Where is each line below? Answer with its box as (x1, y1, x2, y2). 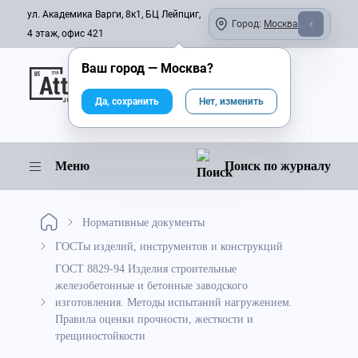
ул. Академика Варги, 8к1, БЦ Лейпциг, (27, 9, 201, 20)
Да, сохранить (94, 96, 159, 107)
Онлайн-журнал (101, 69, 165, 80)
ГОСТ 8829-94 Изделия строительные (55, 262, 237, 275)
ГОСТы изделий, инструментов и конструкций (55, 240, 283, 253)
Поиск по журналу (225, 159, 331, 173)
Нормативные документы (82, 216, 205, 229)
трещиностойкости (55, 329, 145, 342)
